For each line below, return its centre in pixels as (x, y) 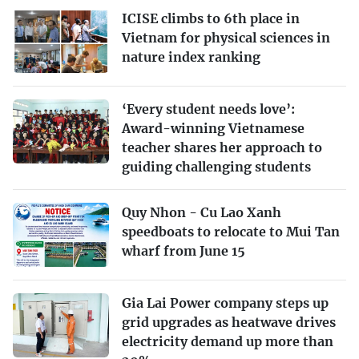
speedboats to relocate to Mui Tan (231, 231)
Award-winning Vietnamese (213, 128)
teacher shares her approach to (222, 147)
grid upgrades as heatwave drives (229, 322)
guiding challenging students (216, 166)
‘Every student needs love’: (208, 109)
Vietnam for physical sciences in (226, 37)
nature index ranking (191, 56)
